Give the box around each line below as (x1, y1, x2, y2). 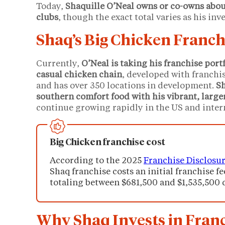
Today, (36, 3, 65, 12)
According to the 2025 (50, 157, 144, 166)
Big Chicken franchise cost (50, 138, 165, 148)
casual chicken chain (36, 71, 122, 80)
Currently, (36, 60, 81, 69)
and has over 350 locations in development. (36, 82, 216, 91)
